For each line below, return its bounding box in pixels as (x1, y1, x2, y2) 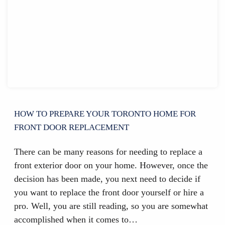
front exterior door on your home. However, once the (14, 160, 208, 170)
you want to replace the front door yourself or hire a (14, 187, 204, 197)
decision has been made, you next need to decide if (14, 173, 200, 184)
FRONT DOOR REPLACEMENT (14, 122, 129, 132)
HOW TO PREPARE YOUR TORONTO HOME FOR (14, 108, 196, 119)
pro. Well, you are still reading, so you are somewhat (14, 200, 208, 211)
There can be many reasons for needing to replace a (14, 146, 202, 157)
